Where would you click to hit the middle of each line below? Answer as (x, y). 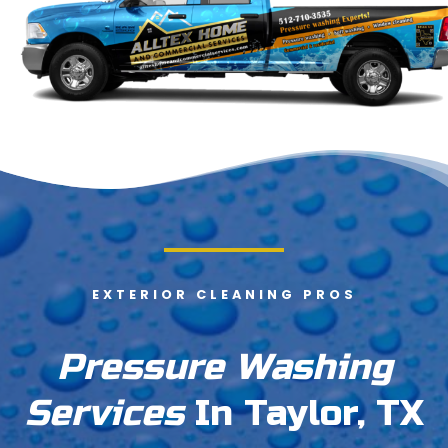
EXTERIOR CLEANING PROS (224, 295)
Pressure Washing (224, 368)
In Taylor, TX (303, 414)
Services (104, 414)
